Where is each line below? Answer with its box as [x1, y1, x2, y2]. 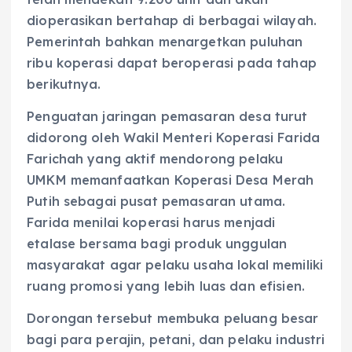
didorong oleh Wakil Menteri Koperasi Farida [27, 130, 321, 146]
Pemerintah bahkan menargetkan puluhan [27, 33, 303, 49]
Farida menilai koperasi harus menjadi [27, 214, 276, 231]
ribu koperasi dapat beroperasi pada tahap [27, 54, 317, 71]
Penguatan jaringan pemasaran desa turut [27, 108, 308, 125]
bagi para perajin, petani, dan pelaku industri [27, 332, 325, 348]
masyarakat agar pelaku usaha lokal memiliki [27, 257, 324, 273]
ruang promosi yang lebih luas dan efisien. [27, 278, 305, 295]
